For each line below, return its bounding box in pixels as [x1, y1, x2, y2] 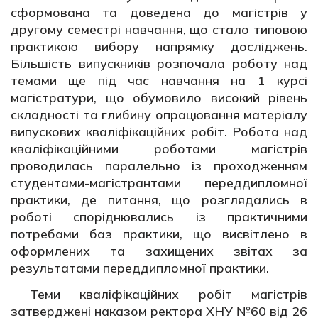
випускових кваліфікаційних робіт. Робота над [11, 123, 307, 140]
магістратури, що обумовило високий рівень [11, 89, 307, 106]
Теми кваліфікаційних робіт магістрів [30, 286, 307, 302]
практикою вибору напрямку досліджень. [11, 38, 307, 55]
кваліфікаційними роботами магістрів [11, 140, 307, 157]
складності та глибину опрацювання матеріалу [11, 106, 307, 123]
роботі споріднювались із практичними [11, 208, 307, 225]
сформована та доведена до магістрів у [11, 4, 307, 21]
